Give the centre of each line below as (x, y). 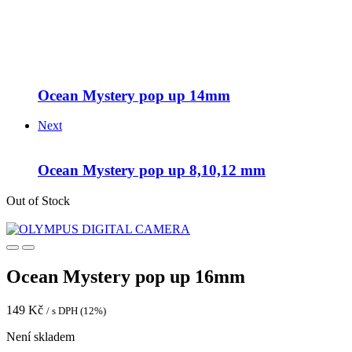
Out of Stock (38, 200)
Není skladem (40, 336)
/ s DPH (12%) (76, 310)
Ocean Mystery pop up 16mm (126, 276)
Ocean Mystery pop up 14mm (134, 95)
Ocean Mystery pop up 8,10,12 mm (152, 170)
